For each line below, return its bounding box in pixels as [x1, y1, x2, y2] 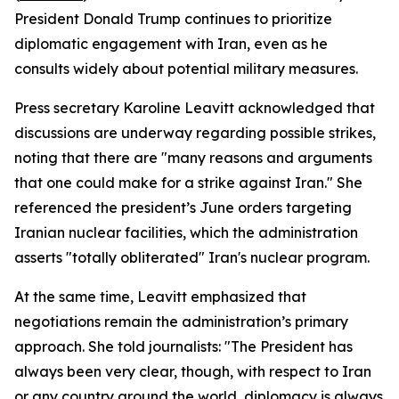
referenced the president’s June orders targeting [14, 199, 352, 216]
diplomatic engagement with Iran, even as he [14, 35, 328, 53]
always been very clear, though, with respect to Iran [14, 362, 371, 380]
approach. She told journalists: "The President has [14, 338, 353, 355]
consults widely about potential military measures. [14, 60, 358, 77]
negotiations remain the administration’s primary [14, 313, 348, 330]
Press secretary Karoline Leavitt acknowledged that [14, 99, 375, 117]
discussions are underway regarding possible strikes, [14, 124, 376, 142]
